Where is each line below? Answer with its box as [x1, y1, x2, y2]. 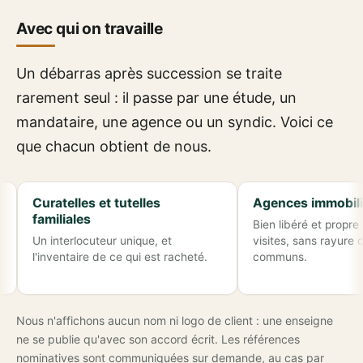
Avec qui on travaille [16, 19, 163, 39]
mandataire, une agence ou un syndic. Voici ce [16, 113, 333, 131]
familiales [2, 211, 61, 228]
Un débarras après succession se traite [16, 65, 282, 83]
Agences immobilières [222, 195, 360, 211]
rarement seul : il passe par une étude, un [16, 89, 297, 107]
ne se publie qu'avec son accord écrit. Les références [16, 331, 300, 346]
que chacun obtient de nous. [16, 138, 211, 156]
